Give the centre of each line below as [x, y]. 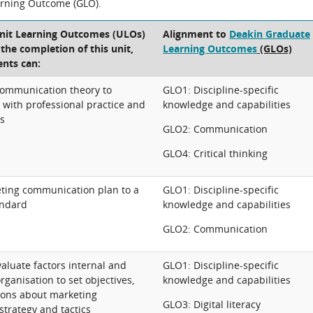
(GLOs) [275, 49]
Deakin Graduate [270, 34]
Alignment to [196, 34]
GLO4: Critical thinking [215, 153]
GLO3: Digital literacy [212, 304]
